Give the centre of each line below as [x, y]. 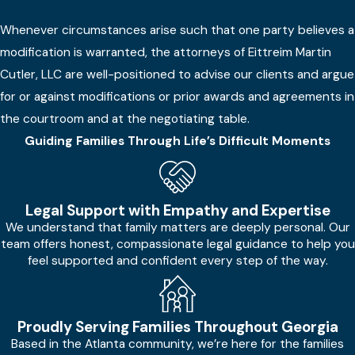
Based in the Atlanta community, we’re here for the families [177, 344]
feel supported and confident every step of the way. [177, 260]
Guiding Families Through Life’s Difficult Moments [177, 141]
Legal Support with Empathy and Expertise [177, 210]
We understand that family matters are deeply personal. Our [177, 227]
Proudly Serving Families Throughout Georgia [177, 326]
